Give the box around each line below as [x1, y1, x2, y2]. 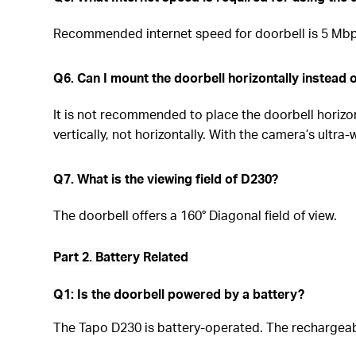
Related [143, 247, 189, 265]
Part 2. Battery [53, 247, 144, 265]
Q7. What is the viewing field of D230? [53, 169, 279, 187]
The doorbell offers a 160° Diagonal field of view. [53, 206, 338, 223]
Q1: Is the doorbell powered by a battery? [53, 284, 305, 302]
